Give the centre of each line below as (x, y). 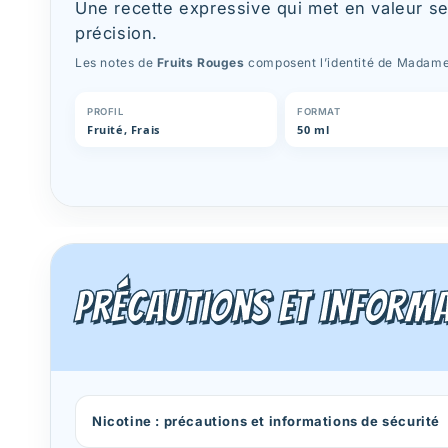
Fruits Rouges (200, 62)
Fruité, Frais (123, 129)
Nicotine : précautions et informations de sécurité (266, 420)
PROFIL (105, 111)
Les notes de (116, 62)
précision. (116, 33)
